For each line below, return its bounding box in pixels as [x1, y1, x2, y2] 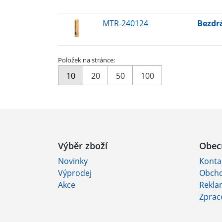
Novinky [58, 155, 88, 166]
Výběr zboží [58, 139, 108, 152]
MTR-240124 [102, 17, 148, 29]
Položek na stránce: [58, 55, 115, 64]
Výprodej [58, 167, 92, 178]
